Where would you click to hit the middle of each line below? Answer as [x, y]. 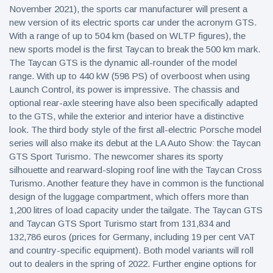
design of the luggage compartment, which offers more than [129, 197]
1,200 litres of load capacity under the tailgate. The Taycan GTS [136, 210]
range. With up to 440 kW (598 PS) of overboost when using [129, 76]
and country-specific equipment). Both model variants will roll [131, 250]
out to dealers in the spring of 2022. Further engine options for [133, 264]
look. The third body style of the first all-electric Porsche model [135, 129]
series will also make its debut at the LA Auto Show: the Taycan [135, 143]
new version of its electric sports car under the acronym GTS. [133, 22]
